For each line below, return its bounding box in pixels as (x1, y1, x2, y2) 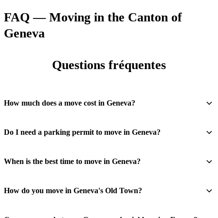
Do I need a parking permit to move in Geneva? (4, 128, 161, 136)
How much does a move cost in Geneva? (4, 99, 135, 107)
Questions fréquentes (52, 58, 166, 72)
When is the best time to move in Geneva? (4, 157, 141, 165)
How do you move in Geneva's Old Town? (4, 186, 142, 195)
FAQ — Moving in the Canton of (4, 10, 182, 24)
